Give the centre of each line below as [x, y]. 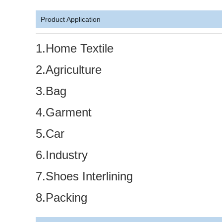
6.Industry [62, 155]
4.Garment [64, 112]
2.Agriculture [69, 70]
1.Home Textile [75, 48]
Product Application [71, 19]
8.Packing [61, 197]
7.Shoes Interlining [84, 176]
